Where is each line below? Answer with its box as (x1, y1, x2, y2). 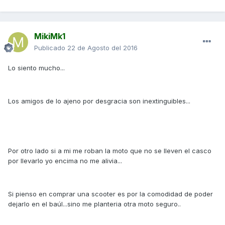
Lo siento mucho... (8, 64, 65, 72)
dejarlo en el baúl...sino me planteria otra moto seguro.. (8, 200, 181, 208)
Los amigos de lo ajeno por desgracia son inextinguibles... (8, 97, 190, 105)
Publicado (34, 44, 67, 52)
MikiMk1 (34, 31, 65, 42)
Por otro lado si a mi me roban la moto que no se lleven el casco (8, 147, 211, 155)
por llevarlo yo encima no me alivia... (8, 157, 122, 165)
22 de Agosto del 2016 (67, 44, 138, 52)
